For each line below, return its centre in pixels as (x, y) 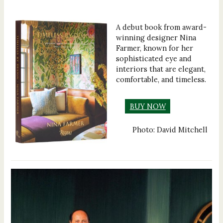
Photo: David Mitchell (170, 129)
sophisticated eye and (154, 59)
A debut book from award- (162, 27)
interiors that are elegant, (161, 69)
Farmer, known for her (155, 48)
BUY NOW (148, 107)
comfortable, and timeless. (161, 80)
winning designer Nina (156, 38)
